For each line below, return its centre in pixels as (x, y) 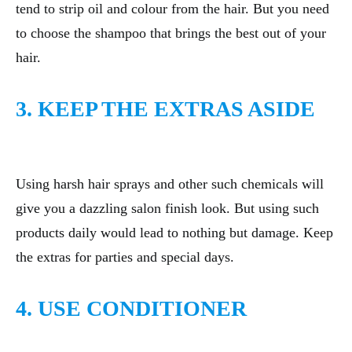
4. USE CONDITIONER (131, 309)
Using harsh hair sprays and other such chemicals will (170, 184)
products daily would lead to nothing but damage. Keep (174, 233)
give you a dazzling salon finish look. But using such (167, 209)
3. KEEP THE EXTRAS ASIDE (165, 109)
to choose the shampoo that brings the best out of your (171, 33)
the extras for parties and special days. (125, 257)
